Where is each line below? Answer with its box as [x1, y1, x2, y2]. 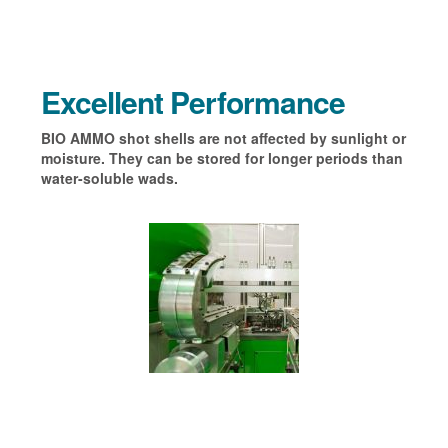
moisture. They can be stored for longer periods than [40, 147, 403, 168]
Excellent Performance [40, 79, 345, 123]
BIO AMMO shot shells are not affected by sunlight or [40, 127, 406, 148]
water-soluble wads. [40, 167, 178, 188]
